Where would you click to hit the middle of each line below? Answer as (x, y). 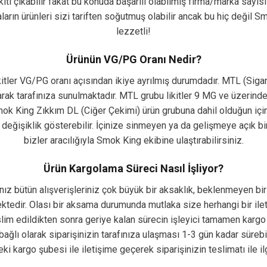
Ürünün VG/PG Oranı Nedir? (133, 59)
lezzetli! (133, 31)
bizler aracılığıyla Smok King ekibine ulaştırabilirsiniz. (133, 140)
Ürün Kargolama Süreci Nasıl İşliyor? (133, 168)
